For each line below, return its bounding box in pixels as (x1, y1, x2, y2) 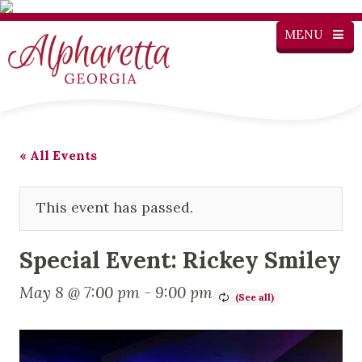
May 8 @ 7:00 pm (19, 282, 140, 302)
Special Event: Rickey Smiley (19, 244, 341, 275)
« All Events (19, 146, 97, 163)
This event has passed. (36, 197, 193, 217)
